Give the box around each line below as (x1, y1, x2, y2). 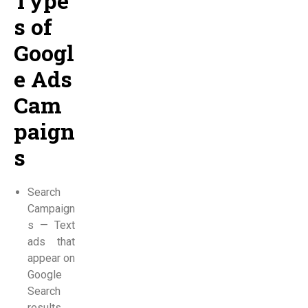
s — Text (27, 218, 76, 232)
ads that (27, 234, 76, 248)
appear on (27, 251, 76, 265)
